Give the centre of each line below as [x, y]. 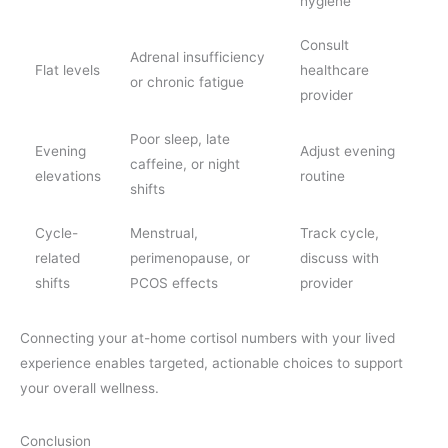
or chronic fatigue [186, 81]
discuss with [339, 257]
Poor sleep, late [179, 138]
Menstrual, [163, 232]
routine [322, 175]
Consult [324, 44]
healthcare [334, 69]
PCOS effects [173, 282]
